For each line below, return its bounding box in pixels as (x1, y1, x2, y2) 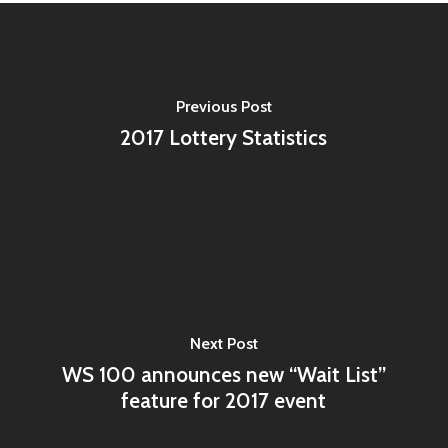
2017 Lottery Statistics (120, 124, 328, 150)
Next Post (189, 333, 258, 353)
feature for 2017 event (121, 387, 327, 413)
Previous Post (175, 96, 272, 116)
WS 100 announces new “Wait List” (61, 361, 386, 387)
